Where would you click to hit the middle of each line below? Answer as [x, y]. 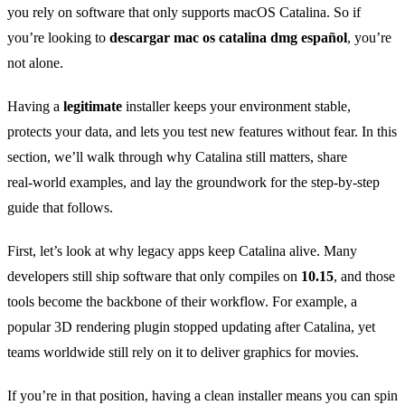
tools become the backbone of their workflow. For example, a [182, 302]
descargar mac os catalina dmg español [228, 38]
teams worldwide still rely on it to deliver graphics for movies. [183, 353]
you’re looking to [58, 38]
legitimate [93, 107]
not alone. [35, 63]
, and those [364, 277]
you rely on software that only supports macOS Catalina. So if [184, 13]
